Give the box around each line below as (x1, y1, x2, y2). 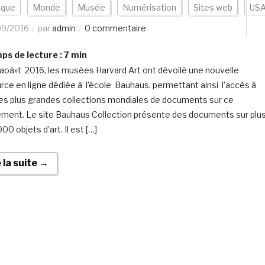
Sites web (193, 2, 232, 12)
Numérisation (122, 2, 176, 12)
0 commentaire (84, 23, 146, 33)
